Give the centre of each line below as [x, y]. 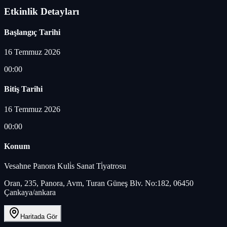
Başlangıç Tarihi [32, 32]
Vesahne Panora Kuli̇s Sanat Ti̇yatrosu [65, 166]
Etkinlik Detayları [42, 11]
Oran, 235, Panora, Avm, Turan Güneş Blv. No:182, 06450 [99, 183]
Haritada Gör [39, 217]
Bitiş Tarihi [23, 89]
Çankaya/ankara [30, 193]
